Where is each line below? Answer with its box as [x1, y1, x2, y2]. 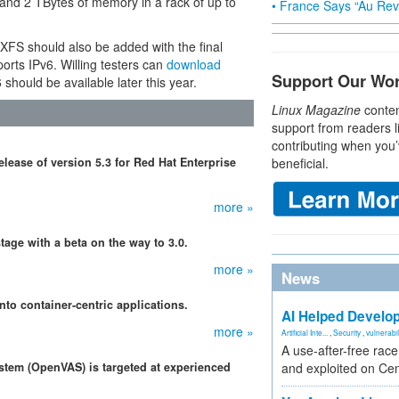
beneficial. [272, 154, 329, 172]
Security [333, 327, 361, 338]
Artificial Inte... [281, 327, 328, 338]
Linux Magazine [272, 101, 361, 118]
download [167, 55, 221, 73]
